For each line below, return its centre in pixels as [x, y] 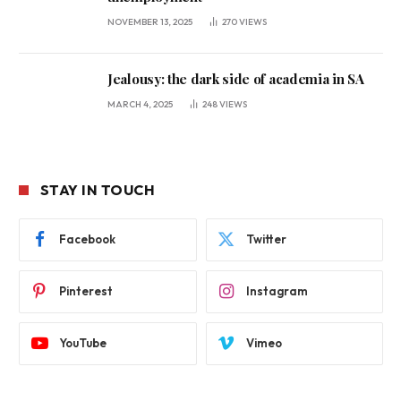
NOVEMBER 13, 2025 [150, 21]
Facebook [87, 239]
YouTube [83, 343]
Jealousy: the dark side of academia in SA [236, 78]
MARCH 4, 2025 [140, 104]
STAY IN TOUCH [98, 189]
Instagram [277, 291]
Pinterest [86, 291]
